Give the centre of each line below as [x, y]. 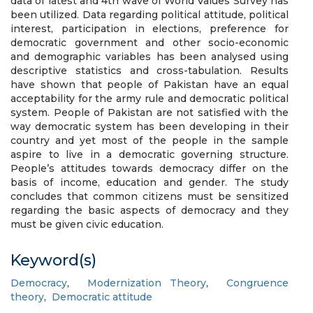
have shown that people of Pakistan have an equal [150, 85]
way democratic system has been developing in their [150, 126]
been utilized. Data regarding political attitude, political [150, 15]
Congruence [258, 283]
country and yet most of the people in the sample [150, 140]
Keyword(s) [53, 260]
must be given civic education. [87, 224]
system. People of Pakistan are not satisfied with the [150, 112]
